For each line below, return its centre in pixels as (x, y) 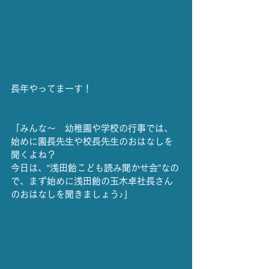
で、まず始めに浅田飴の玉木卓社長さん (92, 181)
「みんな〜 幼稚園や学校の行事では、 (92, 128)
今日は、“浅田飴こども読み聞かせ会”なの (95, 168)
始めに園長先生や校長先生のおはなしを (92, 141)
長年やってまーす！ (51, 88)
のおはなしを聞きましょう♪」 (72, 194)
